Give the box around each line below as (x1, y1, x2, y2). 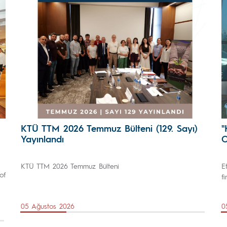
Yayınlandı (21, 133, 64, 144)
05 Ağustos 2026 (21, 201, 74, 210)
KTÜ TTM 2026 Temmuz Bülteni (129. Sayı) (21, 122, 198, 134)
